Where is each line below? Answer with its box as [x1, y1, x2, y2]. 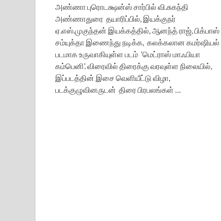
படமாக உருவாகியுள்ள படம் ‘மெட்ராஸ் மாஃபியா [55, 49, 200, 59]
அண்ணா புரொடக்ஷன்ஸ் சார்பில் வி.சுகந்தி [55, 1, 188, 11]
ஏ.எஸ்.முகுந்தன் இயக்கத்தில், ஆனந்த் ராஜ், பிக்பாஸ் [55, 25, 220, 35]
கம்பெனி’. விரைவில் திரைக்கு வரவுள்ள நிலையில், [55, 61, 212, 71]
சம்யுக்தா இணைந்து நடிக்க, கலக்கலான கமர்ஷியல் [55, 37, 220, 47]
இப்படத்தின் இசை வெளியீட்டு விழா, [55, 73, 170, 82]
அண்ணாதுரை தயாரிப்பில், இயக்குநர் [55, 13, 176, 23]
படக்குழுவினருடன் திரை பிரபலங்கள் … [55, 84, 181, 94]
